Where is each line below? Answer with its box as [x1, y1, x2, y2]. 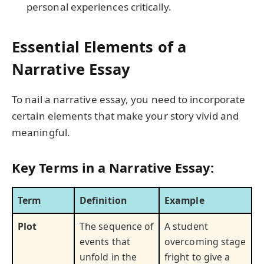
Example [164, 193, 204, 207]
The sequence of [80, 219, 154, 233]
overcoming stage [164, 235, 246, 248]
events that [80, 235, 130, 248]
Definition [80, 193, 127, 207]
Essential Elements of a [12, 36, 186, 57]
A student [164, 219, 208, 233]
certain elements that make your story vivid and [12, 109, 239, 123]
